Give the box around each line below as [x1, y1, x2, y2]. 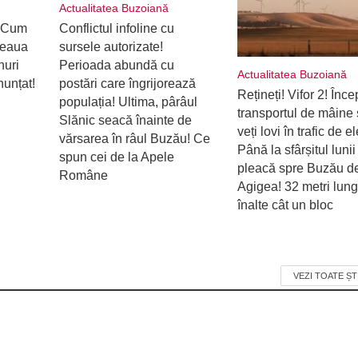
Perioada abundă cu [58, 58, 174, 72]
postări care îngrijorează [58, 77, 196, 90]
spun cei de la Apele [58, 150, 174, 164]
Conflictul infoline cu [58, 22, 174, 35]
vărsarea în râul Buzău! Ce [58, 132, 210, 145]
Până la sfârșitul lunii [237, 142, 356, 157]
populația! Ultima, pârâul [58, 95, 197, 109]
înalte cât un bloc [237, 197, 334, 212]
